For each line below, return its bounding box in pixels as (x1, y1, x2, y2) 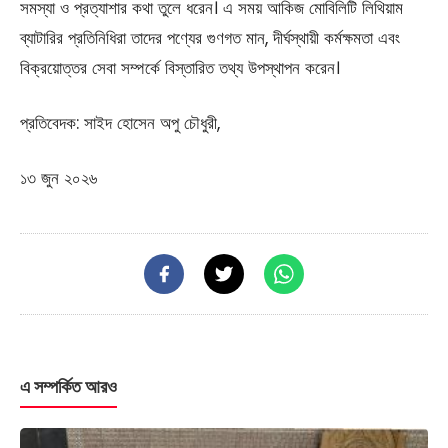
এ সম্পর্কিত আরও (20, 374, 117, 400)
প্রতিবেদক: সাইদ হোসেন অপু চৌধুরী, (20, 111, 220, 136)
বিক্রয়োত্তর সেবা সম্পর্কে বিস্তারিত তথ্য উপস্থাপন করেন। (20, 56, 340, 81)
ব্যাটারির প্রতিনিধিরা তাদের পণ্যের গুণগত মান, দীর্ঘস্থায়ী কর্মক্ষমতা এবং (20, 26, 400, 51)
